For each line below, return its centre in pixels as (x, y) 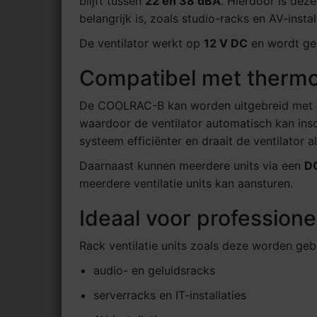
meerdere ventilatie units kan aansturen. (186, 184)
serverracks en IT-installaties (170, 295)
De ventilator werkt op (142, 44)
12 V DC (226, 44)
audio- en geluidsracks (154, 271)
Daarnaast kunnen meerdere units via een (192, 166)
